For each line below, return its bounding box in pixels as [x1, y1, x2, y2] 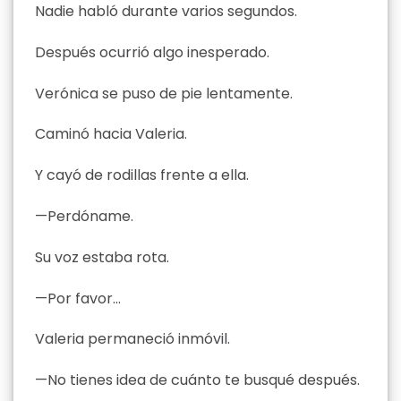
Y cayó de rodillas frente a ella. [35, 165, 249, 186]
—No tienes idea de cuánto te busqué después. [35, 370, 360, 391]
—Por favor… [35, 287, 121, 309]
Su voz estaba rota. [35, 246, 169, 268]
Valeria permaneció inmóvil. [35, 328, 230, 350]
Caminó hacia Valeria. [35, 124, 187, 145]
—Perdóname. [35, 205, 133, 226]
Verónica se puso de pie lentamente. [35, 82, 293, 104]
